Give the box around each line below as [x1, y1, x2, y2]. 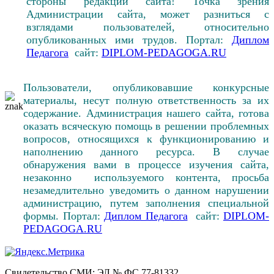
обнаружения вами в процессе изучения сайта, [23, 158, 269, 171]
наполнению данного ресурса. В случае [23, 145, 269, 158]
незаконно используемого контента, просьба [23, 171, 269, 183]
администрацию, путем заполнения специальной [23, 196, 269, 209]
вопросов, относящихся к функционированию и [23, 132, 269, 145]
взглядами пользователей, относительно [26, 20, 269, 33]
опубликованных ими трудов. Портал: [26, 33, 232, 46]
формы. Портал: [23, 209, 104, 222]
